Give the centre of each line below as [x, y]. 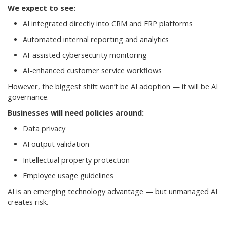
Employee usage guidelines [68, 175]
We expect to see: [42, 8]
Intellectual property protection [76, 160]
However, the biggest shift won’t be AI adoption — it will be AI [113, 86]
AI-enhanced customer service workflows [92, 70]
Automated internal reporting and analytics [96, 39]
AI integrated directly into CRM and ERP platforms [108, 23]
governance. [28, 97]
